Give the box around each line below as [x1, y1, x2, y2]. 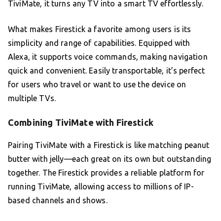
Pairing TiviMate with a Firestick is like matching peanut [8, 141, 210, 150]
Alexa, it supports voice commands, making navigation [8, 52, 208, 62]
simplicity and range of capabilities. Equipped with [8, 38, 190, 48]
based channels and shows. [8, 196, 108, 205]
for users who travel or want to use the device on [8, 80, 186, 89]
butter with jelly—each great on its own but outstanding [8, 154, 212, 164]
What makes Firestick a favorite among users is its [8, 25, 191, 34]
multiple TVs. [8, 94, 56, 103]
